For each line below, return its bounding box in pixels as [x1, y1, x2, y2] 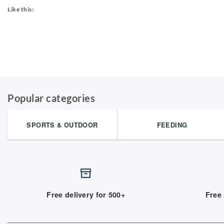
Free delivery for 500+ [46, 189, 125, 199]
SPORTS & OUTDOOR [26, 120, 98, 129]
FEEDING [156, 120, 187, 129]
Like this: [7, 5, 33, 13]
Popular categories [7, 92, 95, 104]
